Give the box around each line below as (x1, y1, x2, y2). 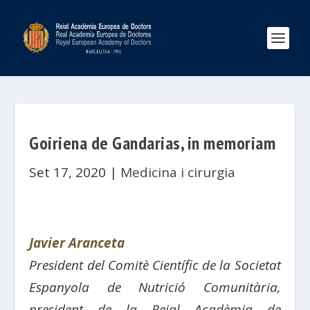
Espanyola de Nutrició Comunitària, (29, 278, 281, 296)
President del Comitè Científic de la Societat (29, 256, 281, 274)
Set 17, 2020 (29, 163, 107, 181)
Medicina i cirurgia (120, 163, 236, 181)
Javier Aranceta (29, 234, 125, 252)
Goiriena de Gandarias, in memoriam (29, 131, 276, 154)
